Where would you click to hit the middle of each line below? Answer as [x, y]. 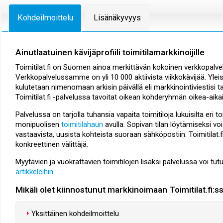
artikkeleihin [34, 172]
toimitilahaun [82, 125]
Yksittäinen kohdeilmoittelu [75, 213]
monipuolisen [38, 125]
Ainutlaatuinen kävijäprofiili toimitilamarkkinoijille [110, 52]
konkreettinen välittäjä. [52, 145]
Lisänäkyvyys [117, 18]
